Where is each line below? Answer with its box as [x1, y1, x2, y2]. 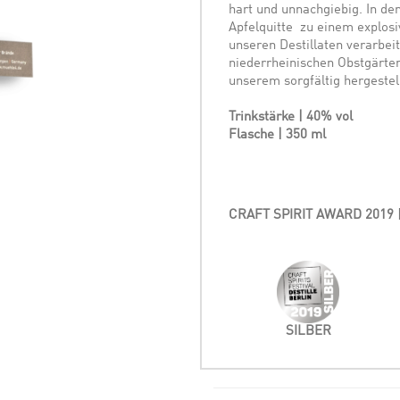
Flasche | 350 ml [229, 129, 326, 142]
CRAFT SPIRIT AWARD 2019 [229, 209, 394, 222]
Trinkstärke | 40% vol [229, 111, 353, 124]
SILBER [285, 325, 331, 338]
